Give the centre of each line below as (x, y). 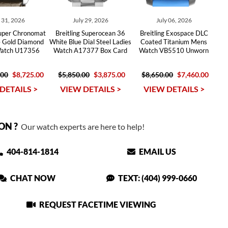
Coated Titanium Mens (174, 42)
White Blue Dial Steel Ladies (91, 42)
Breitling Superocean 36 (91, 33)
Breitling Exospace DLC (174, 33)
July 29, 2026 (90, 20)
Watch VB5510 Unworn (174, 50)
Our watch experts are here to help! (81, 126)
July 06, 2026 (174, 20)
